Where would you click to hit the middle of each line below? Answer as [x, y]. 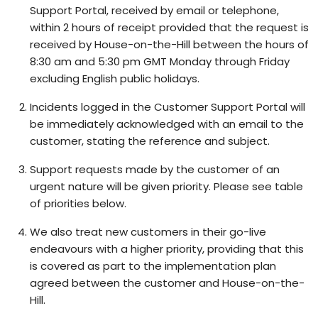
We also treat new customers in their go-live [148, 232]
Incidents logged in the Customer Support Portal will [168, 107]
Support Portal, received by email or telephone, [154, 10]
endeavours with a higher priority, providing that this [167, 249]
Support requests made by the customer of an [155, 169]
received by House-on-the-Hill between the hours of [169, 44]
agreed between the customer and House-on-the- [167, 283]
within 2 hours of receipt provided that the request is [169, 27]
